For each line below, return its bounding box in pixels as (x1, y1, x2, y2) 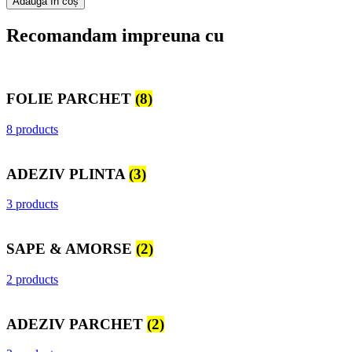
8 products (6, 122, 58, 136)
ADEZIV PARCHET (6, 315, 147, 332)
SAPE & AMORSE (6, 240, 136, 258)
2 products (6, 272, 58, 286)
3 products (6, 197, 58, 211)
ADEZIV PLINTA (6, 165, 129, 182)
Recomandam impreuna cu (6, 24, 224, 46)
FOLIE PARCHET (6, 90, 135, 108)
